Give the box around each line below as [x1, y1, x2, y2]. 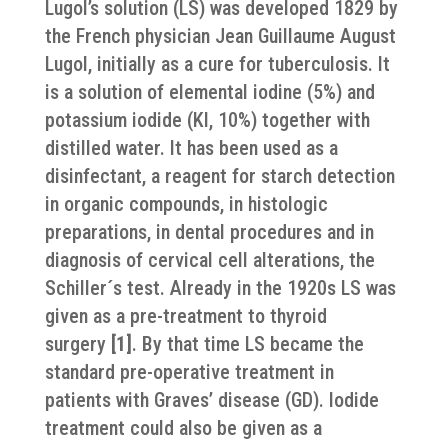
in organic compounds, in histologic [44, 192, 328, 216]
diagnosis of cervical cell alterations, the [44, 248, 375, 272]
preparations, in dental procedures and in [44, 220, 374, 244]
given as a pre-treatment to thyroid [44, 304, 327, 328]
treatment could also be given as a [44, 416, 322, 440]
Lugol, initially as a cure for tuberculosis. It [44, 52, 390, 76]
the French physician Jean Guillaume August [44, 24, 396, 48]
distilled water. [44, 136, 165, 160]
